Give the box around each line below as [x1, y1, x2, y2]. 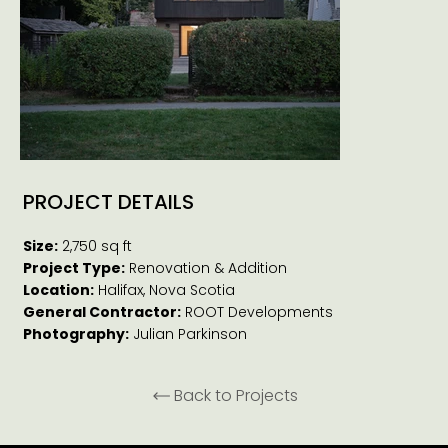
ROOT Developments [181, 302, 334, 323]
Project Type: [23, 258, 126, 279]
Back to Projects [174, 384, 298, 408]
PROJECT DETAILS [23, 188, 195, 217]
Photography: [23, 324, 130, 345]
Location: [23, 280, 95, 301]
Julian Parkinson [129, 324, 248, 345]
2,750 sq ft [58, 236, 133, 257]
